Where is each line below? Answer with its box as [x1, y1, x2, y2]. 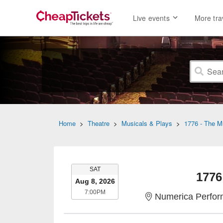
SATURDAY [100, 165, 132, 172]
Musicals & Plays [121, 118, 172, 128]
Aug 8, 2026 [75, 177, 115, 185]
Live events [133, 13, 170, 23]
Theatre [88, 118, 110, 128]
